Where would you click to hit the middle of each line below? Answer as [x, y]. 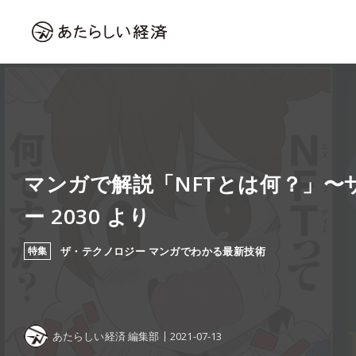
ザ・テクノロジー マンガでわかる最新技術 [163, 251]
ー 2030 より [87, 216]
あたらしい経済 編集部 [106, 336]
